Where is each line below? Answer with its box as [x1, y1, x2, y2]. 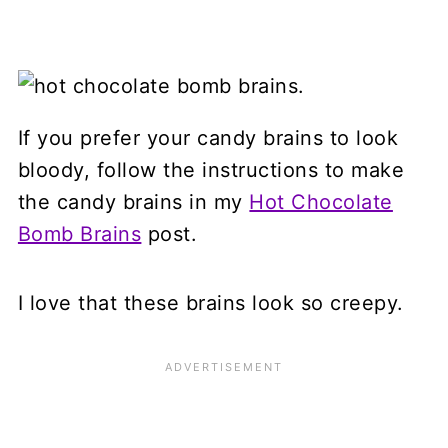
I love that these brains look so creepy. [17, 290, 404, 315]
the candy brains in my [17, 189, 250, 214]
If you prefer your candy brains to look [17, 125, 399, 150]
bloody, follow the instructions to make [17, 157, 405, 182]
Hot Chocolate [249, 189, 393, 214]
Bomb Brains [17, 221, 142, 246]
